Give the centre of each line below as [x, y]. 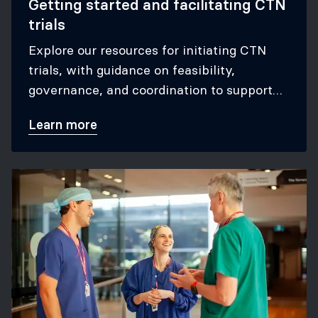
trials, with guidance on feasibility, [132, 70]
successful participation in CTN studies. [147, 110]
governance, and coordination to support [150, 90]
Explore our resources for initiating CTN [147, 50]
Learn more [63, 125]
